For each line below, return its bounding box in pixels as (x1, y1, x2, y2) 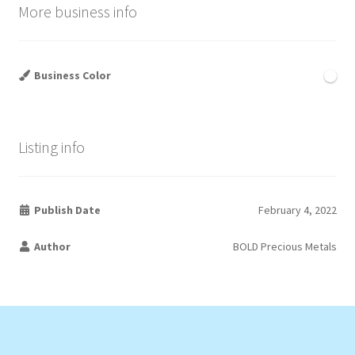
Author (32, 239, 71, 254)
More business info (17, 2, 137, 22)
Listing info (17, 136, 85, 157)
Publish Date (32, 203, 101, 218)
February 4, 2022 (258, 203, 338, 218)
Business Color (32, 67, 112, 82)
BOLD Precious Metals (233, 239, 338, 254)
